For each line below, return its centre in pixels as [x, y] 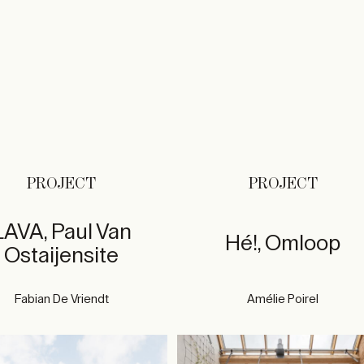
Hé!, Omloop [283, 243]
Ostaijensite [62, 255]
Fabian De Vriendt [61, 299]
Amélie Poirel [283, 299]
